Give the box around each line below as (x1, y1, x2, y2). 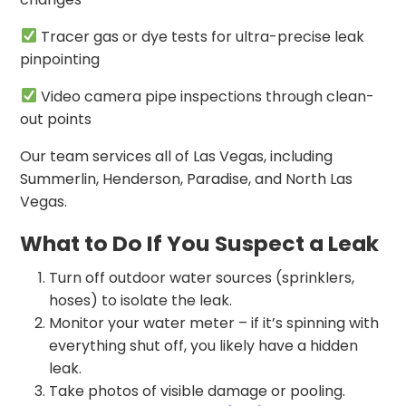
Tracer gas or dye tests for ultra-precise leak (36, 25, 364, 47)
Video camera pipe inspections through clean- (36, 85, 374, 107)
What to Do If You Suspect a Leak (20, 227, 380, 258)
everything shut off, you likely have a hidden (49, 334, 359, 356)
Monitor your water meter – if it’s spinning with (49, 312, 380, 333)
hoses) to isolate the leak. (49, 289, 233, 311)
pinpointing (20, 48, 101, 70)
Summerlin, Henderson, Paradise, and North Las (20, 168, 353, 189)
